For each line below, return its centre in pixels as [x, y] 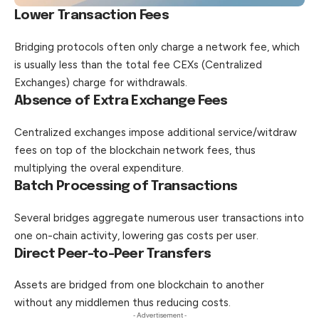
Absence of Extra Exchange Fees [121, 100]
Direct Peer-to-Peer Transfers [113, 253]
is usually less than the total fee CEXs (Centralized [138, 64]
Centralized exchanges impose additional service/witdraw [156, 132]
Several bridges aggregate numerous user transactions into [159, 218]
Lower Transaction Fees [92, 15]
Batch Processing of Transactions [126, 186]
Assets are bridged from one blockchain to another [139, 285]
